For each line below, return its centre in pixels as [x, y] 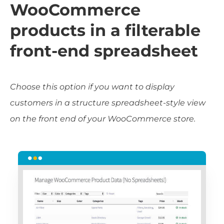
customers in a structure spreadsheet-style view [108, 102]
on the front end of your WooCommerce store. [103, 118]
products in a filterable [105, 30]
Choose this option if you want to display [92, 86]
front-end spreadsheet [104, 50]
